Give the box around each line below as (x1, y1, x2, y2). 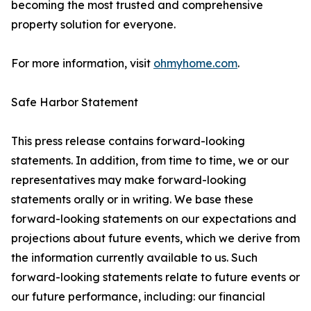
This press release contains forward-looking (11, 134, 245, 149)
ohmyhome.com (153, 56, 237, 71)
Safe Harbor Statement (11, 95, 138, 110)
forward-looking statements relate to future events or (11, 270, 300, 285)
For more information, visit (11, 56, 153, 71)
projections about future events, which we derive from (11, 231, 300, 246)
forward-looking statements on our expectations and (11, 212, 296, 226)
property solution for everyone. (11, 17, 176, 32)
